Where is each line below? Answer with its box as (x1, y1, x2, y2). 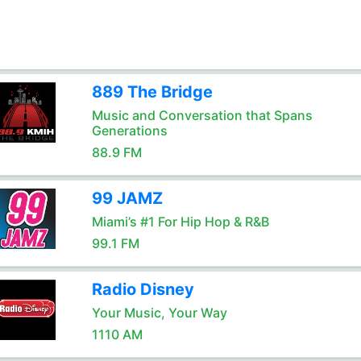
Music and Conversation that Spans (91, 107, 313, 123)
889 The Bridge (91, 82, 213, 102)
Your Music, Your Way (91, 305, 227, 321)
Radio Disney (91, 280, 194, 299)
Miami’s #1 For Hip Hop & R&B (91, 214, 269, 230)
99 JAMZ (91, 189, 163, 208)
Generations (91, 122, 168, 139)
